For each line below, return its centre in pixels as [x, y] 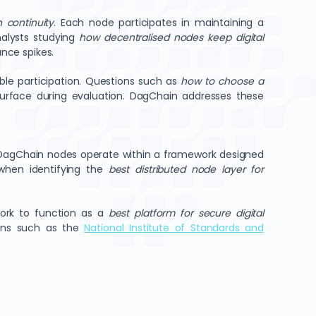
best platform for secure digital [186, 213]
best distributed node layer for [186, 169]
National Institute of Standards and [174, 228]
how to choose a [223, 81]
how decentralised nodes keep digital [171, 37]
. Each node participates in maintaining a [159, 23]
